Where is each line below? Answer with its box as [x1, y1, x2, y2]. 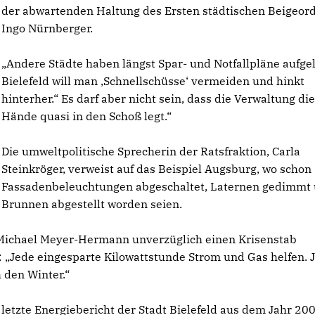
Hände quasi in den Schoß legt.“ [1, 109, 172, 123]
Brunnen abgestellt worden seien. [1, 197, 183, 211]
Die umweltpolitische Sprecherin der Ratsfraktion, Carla [1, 144, 301, 158]
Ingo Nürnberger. [1, 21, 94, 35]
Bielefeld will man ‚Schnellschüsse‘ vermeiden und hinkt [1, 74, 305, 88]
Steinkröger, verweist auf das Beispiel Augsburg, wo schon [1, 162, 312, 176]
